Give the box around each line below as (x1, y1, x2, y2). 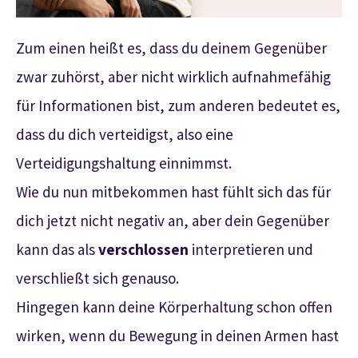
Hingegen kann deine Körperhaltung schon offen (16, 296, 332, 316)
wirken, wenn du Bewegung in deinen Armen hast (16, 325, 339, 345)
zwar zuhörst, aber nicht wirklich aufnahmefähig (16, 66, 331, 86)
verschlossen (98, 239, 189, 259)
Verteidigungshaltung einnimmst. (16, 153, 232, 173)
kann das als (16, 239, 98, 259)
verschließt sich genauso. (16, 268, 179, 288)
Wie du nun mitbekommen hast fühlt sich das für (16, 181, 331, 201)
